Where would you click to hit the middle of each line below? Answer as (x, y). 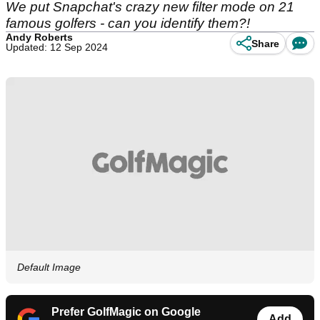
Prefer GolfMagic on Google (126, 312)
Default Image (49, 267)
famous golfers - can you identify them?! (128, 23)
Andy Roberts (39, 37)
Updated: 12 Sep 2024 (57, 47)
